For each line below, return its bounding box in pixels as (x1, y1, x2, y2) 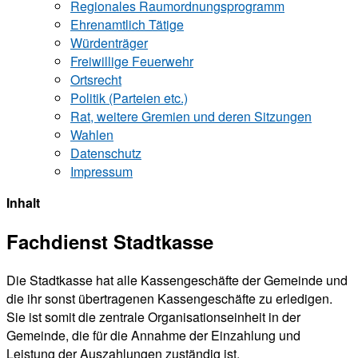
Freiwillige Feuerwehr (70, 52, 193, 71)
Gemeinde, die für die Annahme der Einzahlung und (6, 326, 300, 345)
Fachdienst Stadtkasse (6, 228, 213, 256)
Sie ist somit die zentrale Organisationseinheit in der (6, 308, 300, 327)
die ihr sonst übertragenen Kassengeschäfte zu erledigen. (6, 289, 332, 308)
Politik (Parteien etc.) (70, 89, 188, 108)
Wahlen (70, 125, 113, 145)
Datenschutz (70, 144, 141, 163)
